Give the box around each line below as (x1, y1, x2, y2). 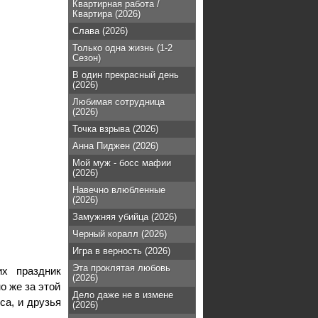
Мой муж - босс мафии (72, 158, 171, 168)
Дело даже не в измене (72, 290, 173, 300)
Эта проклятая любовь (72, 263, 170, 273)
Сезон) (72, 53, 101, 63)
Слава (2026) (72, 26, 128, 36)
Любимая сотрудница (72, 97, 165, 107)
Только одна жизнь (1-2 (72, 43, 172, 53)
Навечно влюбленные (72, 185, 165, 195)
